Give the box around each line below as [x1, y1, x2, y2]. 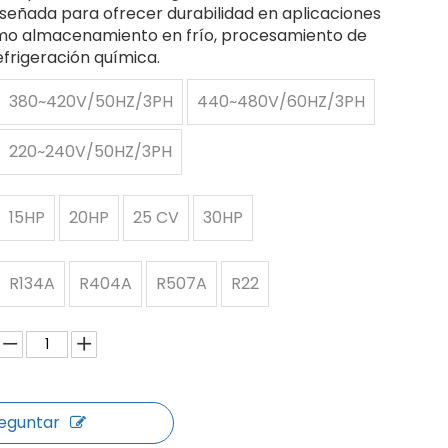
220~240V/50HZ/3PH [9, 140, 172, 163]
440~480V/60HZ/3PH [197, 90, 365, 113]
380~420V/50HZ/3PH [9, 90, 173, 113]
